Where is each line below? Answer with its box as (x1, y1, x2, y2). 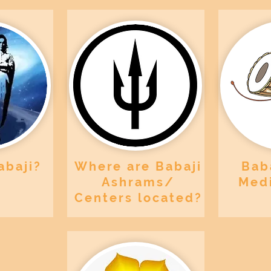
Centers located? (74, 191, 203, 205)
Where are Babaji (74, 159, 202, 174)
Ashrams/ (102, 175, 175, 189)
